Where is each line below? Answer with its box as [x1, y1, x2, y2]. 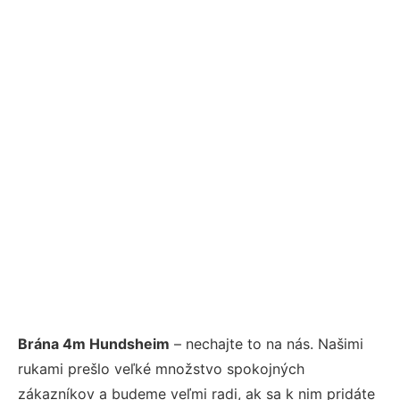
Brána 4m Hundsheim [18, 334, 170, 353]
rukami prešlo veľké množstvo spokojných [18, 359, 304, 378]
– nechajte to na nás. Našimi [170, 334, 363, 353]
